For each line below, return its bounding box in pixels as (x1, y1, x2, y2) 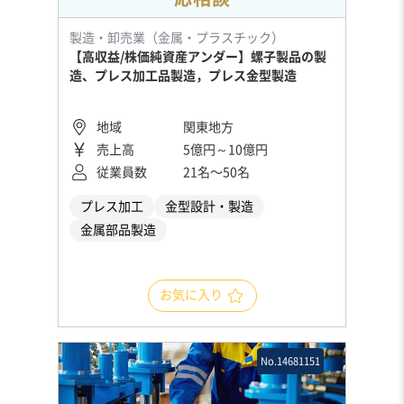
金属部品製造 (80, 223, 156, 236)
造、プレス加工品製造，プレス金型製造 (69, 69, 297, 82)
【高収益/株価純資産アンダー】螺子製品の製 (69, 50, 326, 63)
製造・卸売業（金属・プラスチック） (69, 31, 284, 44)
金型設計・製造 (165, 199, 253, 213)
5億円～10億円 (183, 142, 268, 156)
